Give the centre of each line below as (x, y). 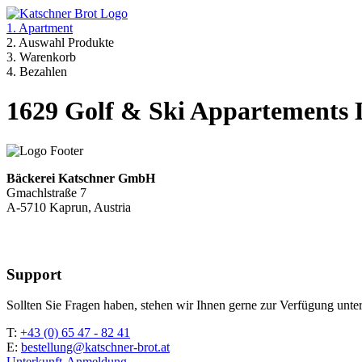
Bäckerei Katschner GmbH (81, 178)
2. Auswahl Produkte (60, 42)
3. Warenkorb (41, 57)
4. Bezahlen (37, 72)
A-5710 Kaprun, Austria (69, 207)
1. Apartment (40, 28)
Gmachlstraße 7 (46, 192)
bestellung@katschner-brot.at (95, 347)
